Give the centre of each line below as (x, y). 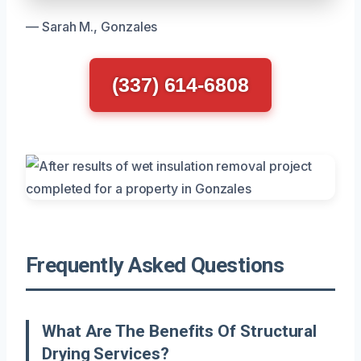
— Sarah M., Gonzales (92, 26)
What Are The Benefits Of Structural (180, 331)
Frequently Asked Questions (155, 265)
